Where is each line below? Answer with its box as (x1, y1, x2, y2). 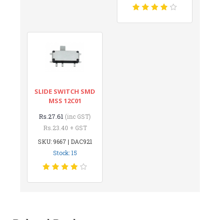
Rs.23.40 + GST (43, 123, 87, 132)
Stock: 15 (53, 148, 77, 157)
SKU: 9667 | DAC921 (37, 137, 92, 145)
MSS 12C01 (48, 96, 82, 105)
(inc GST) (65, 112, 91, 120)
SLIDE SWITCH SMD (34, 86, 96, 96)
